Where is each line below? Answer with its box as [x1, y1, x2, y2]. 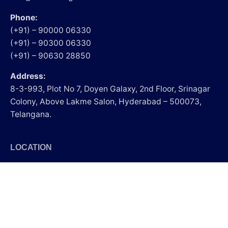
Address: [10, 71, 46, 81]
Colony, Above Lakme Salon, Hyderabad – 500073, [10, 97, 202, 107]
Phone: [10, 12, 38, 22]
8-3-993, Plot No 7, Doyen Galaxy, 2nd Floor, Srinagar [10, 84, 210, 94]
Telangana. [10, 109, 51, 120]
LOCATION [10, 143, 52, 152]
